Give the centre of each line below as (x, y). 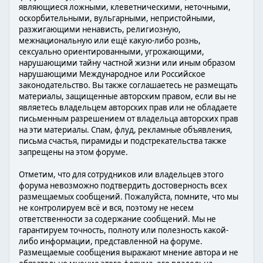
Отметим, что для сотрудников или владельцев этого (121, 174)
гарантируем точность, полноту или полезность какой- (124, 230)
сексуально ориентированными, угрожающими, (112, 52)
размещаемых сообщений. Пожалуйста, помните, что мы (129, 197)
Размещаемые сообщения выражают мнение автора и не (129, 252)
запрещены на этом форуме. (73, 152)
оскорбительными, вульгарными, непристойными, (117, 18)
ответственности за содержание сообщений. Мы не (117, 219)
